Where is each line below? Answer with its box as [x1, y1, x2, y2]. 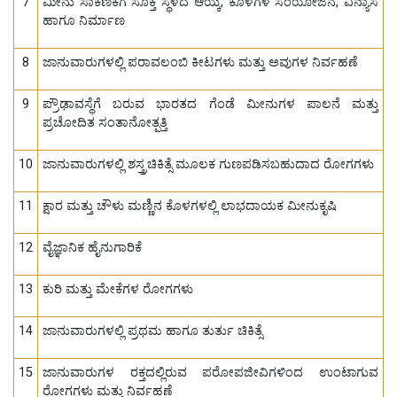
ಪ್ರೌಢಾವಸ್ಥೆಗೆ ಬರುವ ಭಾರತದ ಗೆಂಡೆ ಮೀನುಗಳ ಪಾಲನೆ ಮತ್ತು [43, 97, 378, 113]
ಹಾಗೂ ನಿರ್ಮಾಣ [43, 13, 125, 29]
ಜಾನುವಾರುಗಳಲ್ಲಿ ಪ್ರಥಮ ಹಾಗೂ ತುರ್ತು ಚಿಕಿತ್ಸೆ [43, 323, 262, 339]
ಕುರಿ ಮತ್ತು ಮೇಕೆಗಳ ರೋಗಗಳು [43, 282, 193, 298]
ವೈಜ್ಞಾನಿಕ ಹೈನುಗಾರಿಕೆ [43, 240, 142, 256]
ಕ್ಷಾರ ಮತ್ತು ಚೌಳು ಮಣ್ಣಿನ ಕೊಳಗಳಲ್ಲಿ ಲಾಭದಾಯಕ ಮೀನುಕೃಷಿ [43, 198, 337, 214]
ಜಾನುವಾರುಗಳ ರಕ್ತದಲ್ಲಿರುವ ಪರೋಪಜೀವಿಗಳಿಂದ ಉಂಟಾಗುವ [43, 365, 378, 381]
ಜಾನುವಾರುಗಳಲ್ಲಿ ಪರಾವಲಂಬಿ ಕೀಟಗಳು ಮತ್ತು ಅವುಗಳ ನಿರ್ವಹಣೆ [43, 55, 358, 71]
